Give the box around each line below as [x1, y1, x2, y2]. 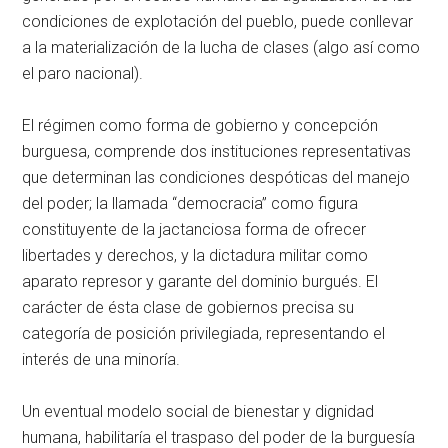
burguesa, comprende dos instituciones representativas [22, 141, 412, 161]
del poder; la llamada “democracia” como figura [22, 193, 359, 213]
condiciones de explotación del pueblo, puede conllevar [22, 11, 414, 31]
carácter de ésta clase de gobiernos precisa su [22, 297, 355, 317]
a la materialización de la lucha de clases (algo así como [22, 37, 421, 57]
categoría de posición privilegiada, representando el [22, 323, 386, 343]
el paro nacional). [22, 63, 144, 83]
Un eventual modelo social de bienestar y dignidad [22, 401, 375, 421]
